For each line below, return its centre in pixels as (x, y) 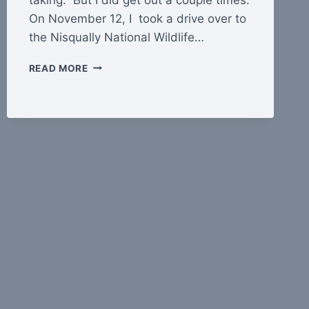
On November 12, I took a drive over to (137, 18)
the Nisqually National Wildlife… (116, 37)
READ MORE (58, 68)
